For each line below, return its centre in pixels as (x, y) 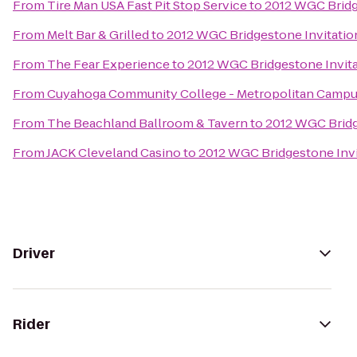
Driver (34, 253)
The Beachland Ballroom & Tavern (147, 123)
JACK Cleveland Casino (114, 153)
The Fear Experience (108, 64)
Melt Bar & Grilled (98, 35)
